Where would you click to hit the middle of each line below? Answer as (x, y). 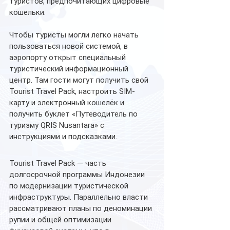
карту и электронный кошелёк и (68, 103)
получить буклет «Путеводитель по (74, 114)
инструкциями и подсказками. (63, 137)
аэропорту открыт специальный (69, 58)
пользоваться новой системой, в (70, 46)
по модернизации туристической (70, 186)
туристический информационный (70, 69)
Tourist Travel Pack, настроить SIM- (72, 92)
